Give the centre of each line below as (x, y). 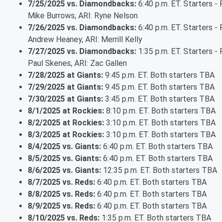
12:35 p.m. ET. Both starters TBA (159, 170)
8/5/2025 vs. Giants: (64, 159)
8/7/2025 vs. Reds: (61, 182)
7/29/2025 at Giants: (65, 87)
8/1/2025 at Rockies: (66, 111)
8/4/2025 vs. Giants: (64, 147)
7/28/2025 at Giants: (65, 75)
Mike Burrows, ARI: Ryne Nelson (83, 16)
